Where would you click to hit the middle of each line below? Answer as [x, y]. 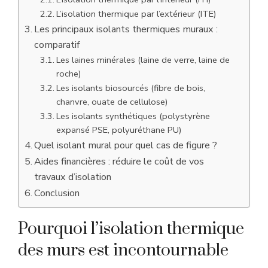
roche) [68, 74]
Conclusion [57, 194]
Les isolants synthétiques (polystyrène [133, 116]
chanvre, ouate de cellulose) [112, 102]
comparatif [57, 45]
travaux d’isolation [73, 177]
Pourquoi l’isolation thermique [131, 229]
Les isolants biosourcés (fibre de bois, [130, 88]
